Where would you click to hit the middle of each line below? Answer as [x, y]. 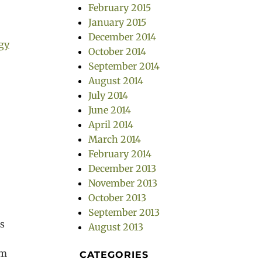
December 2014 [122, 37]
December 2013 [122, 168]
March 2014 [115, 139]
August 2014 [116, 81]
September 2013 [124, 212]
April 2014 [111, 125]
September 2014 [124, 66]
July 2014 [108, 95]
